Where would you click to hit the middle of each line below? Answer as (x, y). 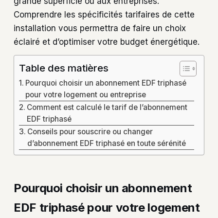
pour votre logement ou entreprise (86, 94)
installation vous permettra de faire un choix (100, 28)
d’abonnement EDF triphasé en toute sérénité (107, 143)
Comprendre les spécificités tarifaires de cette (104, 15)
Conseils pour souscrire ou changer (90, 131)
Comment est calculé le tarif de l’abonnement (107, 107)
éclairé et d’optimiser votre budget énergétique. (107, 42)
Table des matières (64, 68)
